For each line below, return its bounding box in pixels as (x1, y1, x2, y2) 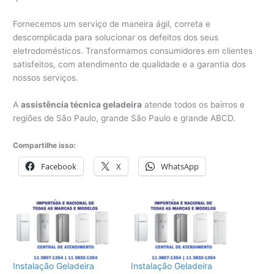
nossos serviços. (13, 73, 79, 83)
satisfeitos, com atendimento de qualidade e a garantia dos (13, 59, 246, 70)
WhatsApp (161, 160, 199, 172)
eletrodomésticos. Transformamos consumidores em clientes (13, 46, 253, 56)
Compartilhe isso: (13, 140, 76, 150)
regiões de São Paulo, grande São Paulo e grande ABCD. (13, 113, 236, 123)
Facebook (41, 160, 77, 172)
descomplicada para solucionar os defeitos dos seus (13, 32, 219, 43)
